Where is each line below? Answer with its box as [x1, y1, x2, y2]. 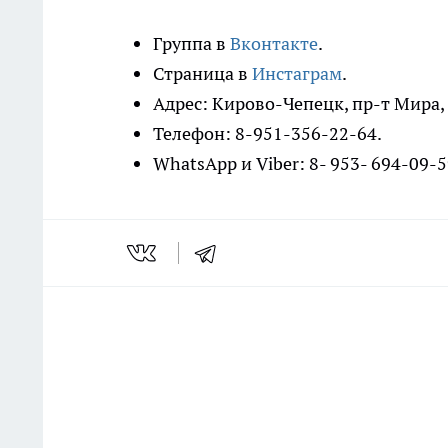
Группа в [153, 32, 230, 56]
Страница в [153, 62, 252, 86]
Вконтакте [230, 32, 318, 56]
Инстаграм [252, 62, 342, 86]
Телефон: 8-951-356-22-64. [153, 122, 385, 146]
